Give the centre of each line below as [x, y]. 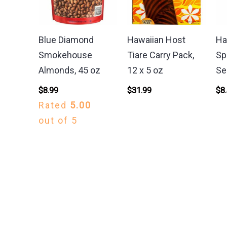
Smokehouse [66, 55]
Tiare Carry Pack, [161, 55]
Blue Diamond [66, 40]
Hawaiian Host [157, 40]
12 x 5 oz [145, 70]
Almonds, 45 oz [70, 70]
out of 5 [58, 120]
